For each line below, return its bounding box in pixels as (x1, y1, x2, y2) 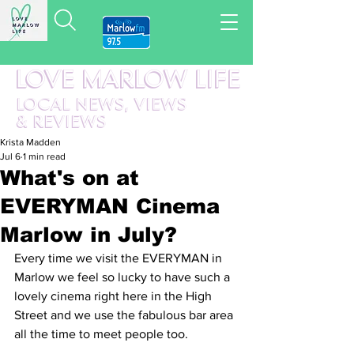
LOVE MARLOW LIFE (14, 69, 239, 92)
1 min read (23, 151, 66, 162)
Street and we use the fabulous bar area (14, 308, 236, 322)
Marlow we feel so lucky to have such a (14, 270, 233, 284)
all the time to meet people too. (14, 327, 188, 341)
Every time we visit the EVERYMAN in (14, 251, 225, 265)
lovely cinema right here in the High (14, 289, 215, 303)
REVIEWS (32, 115, 106, 130)
